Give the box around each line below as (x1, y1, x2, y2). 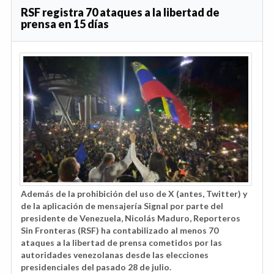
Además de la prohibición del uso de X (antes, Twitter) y (21, 188, 247, 199)
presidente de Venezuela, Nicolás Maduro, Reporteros (21, 213, 240, 224)
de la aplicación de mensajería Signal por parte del (21, 201, 223, 212)
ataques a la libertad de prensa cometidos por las (21, 237, 222, 248)
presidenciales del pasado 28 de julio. (21, 262, 171, 273)
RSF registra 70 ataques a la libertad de (21, 5, 220, 19)
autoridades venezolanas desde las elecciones (21, 250, 209, 261)
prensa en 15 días (21, 17, 109, 31)
